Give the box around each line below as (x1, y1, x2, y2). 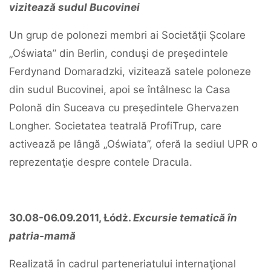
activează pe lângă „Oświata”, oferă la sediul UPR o (9, 138, 258, 150)
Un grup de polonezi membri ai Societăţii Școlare (9, 29, 246, 41)
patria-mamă (9, 230, 76, 242)
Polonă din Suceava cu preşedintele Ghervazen (9, 102, 239, 114)
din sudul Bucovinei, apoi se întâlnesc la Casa (9, 83, 230, 96)
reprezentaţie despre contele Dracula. (9, 156, 192, 168)
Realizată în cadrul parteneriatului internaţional (9, 258, 236, 270)
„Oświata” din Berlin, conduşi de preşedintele (9, 47, 228, 59)
